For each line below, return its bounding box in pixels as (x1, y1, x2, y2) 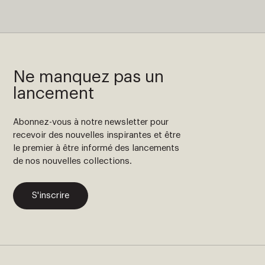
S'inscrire (32, 190, 70, 200)
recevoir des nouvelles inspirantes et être (13, 130, 181, 140)
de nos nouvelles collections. (13, 156, 132, 166)
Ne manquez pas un (13, 68, 164, 85)
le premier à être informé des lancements (13, 143, 180, 153)
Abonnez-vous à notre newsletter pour (13, 117, 169, 127)
